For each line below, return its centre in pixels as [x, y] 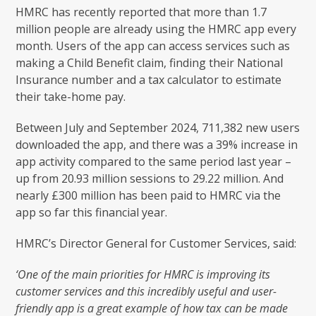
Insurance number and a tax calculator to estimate [149, 79]
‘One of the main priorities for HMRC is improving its [143, 274]
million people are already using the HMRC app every [156, 29]
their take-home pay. [71, 96]
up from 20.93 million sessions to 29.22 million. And [150, 178]
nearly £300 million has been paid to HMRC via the [148, 195]
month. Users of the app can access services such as [153, 45]
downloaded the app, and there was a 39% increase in [157, 144]
